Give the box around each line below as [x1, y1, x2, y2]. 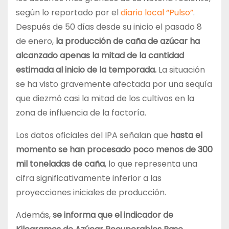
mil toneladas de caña [16, 158, 105, 170]
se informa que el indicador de [53, 209, 173, 221]
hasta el [170, 129, 202, 142]
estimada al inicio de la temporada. [16, 64, 158, 76]
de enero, [16, 35, 56, 48]
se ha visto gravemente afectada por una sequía [16, 78, 212, 90]
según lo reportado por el [16, 7, 121, 19]
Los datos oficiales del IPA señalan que [16, 129, 170, 142]
